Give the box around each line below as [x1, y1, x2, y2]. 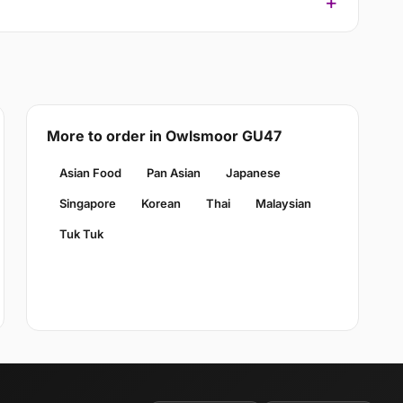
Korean [140, 195, 181, 210]
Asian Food [58, 165, 121, 180]
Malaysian [255, 195, 311, 210]
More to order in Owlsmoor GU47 [46, 126, 282, 145]
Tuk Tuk [58, 226, 103, 241]
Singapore [58, 195, 116, 210]
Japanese [225, 165, 281, 180]
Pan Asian [146, 165, 201, 180]
